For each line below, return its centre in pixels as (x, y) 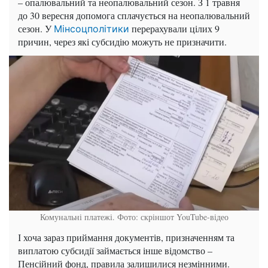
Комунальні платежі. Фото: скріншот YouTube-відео (134, 217)
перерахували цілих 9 (174, 28)
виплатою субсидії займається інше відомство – (115, 250)
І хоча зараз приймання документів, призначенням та (126, 237)
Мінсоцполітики (92, 28)
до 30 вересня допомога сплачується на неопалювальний (134, 15)
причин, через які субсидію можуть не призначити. (122, 41)
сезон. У (36, 28)
